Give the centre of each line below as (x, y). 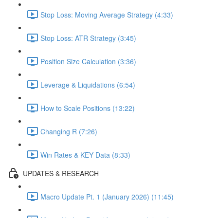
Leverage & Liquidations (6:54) (88, 84)
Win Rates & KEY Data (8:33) (85, 154)
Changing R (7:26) (69, 131)
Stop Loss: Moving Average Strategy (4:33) (107, 14)
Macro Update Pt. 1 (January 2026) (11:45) (107, 196)
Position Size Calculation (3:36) (88, 61)
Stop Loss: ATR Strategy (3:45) (88, 38)
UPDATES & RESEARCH (61, 173)
